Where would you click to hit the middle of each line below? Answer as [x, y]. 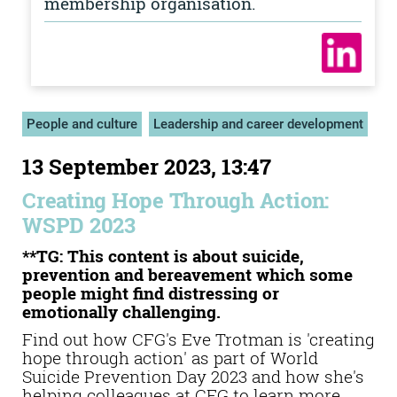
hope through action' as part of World [170, 358]
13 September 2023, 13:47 [147, 167]
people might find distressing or [151, 293]
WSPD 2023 [79, 225]
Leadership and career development [258, 124]
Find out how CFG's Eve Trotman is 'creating [198, 339]
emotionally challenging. [121, 311]
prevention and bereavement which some [187, 274]
